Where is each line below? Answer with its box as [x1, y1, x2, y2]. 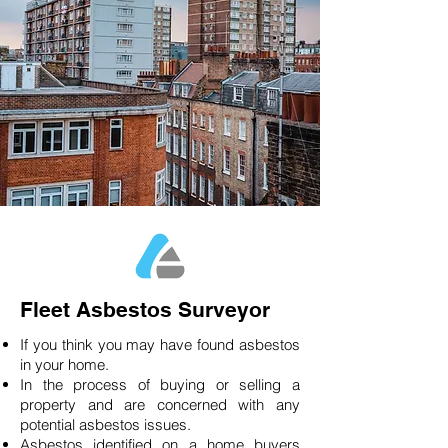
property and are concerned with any [20, 395, 300, 414]
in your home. [20, 355, 117, 374]
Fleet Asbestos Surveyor [20, 297, 270, 322]
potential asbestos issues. [20, 415, 191, 434]
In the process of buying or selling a [20, 375, 300, 394]
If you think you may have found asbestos [20, 335, 300, 354]
